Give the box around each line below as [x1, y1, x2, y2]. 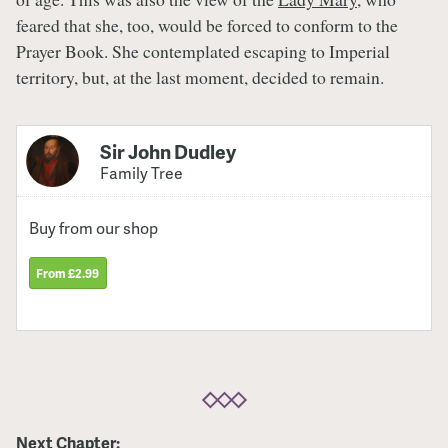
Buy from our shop [29, 216, 159, 239]
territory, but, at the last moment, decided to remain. [16, 64, 384, 89]
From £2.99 [36, 263, 100, 282]
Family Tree [100, 162, 184, 185]
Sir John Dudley [100, 138, 237, 166]
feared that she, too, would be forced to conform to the [16, 12, 398, 37]
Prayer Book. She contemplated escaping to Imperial [16, 38, 390, 63]
